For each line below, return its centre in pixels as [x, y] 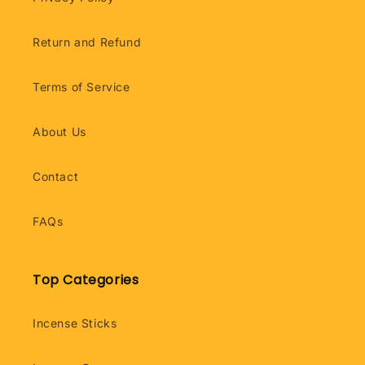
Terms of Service [81, 87]
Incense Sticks [75, 323]
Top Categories [86, 280]
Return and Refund [87, 42]
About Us [59, 132]
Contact [56, 176]
